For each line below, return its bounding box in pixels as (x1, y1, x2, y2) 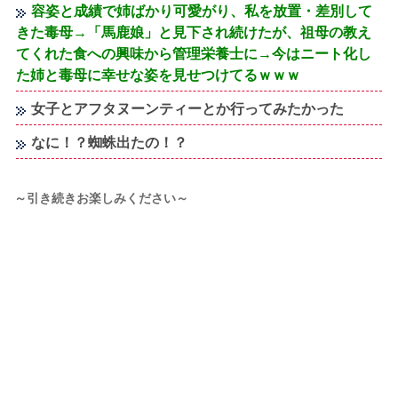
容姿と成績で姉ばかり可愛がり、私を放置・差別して (31, 3, 373, 19)
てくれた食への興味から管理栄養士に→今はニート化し (16, 45, 372, 61)
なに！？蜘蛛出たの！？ (31, 134, 188, 150)
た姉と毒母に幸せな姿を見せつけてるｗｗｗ (16, 67, 301, 83)
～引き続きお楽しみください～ (14, 190, 188, 205)
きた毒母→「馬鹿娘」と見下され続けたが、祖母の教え (16, 24, 372, 40)
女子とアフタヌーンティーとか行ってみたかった (31, 100, 345, 116)
